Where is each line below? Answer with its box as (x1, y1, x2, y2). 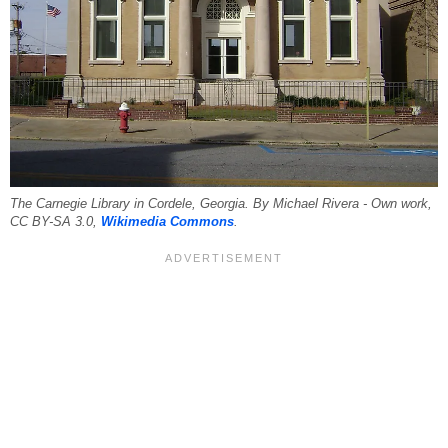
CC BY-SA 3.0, (10, 214, 101, 229)
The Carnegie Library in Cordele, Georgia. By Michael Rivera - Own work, (10, 196, 432, 211)
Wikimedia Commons (101, 214, 234, 229)
